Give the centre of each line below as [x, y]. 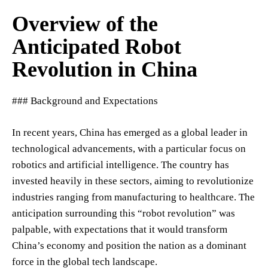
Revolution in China [105, 69]
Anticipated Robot [97, 46]
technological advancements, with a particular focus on [129, 148]
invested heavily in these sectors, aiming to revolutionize [133, 181]
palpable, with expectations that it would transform [120, 229]
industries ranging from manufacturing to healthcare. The [133, 197]
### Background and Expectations [85, 100]
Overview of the [85, 24]
